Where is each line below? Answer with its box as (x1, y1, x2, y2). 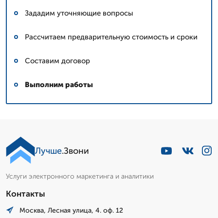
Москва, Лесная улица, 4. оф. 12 (19, 206, 123, 215)
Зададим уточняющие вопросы (25, 8, 133, 18)
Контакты (6, 188, 45, 199)
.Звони (62, 145, 89, 156)
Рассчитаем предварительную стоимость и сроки (25, 32, 198, 41)
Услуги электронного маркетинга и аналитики (6, 172, 154, 181)
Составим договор (25, 56, 90, 65)
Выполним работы (25, 80, 93, 89)
